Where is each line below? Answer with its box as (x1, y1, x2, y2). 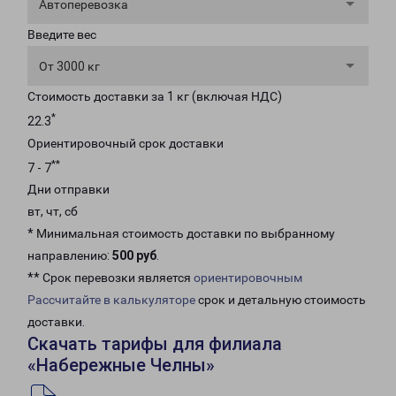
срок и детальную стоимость (195, 293, 366, 308)
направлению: (27, 248, 112, 263)
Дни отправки (27, 182, 110, 197)
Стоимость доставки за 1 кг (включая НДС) (27, 89, 282, 103)
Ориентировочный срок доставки (27, 135, 224, 150)
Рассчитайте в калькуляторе (27, 293, 195, 308)
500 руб (112, 248, 156, 263)
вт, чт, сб (27, 204, 78, 219)
